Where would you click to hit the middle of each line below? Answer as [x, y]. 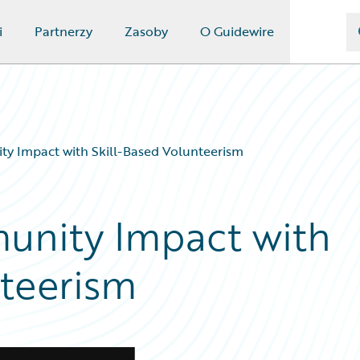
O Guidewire [237, 31]
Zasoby [146, 31]
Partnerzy [63, 31]
